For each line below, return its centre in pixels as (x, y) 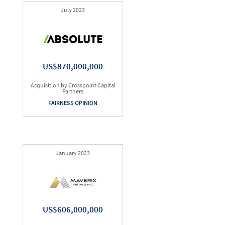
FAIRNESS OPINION (73, 103)
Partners (73, 91)
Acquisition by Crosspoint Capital (73, 85)
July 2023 (73, 10)
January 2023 (73, 153)
